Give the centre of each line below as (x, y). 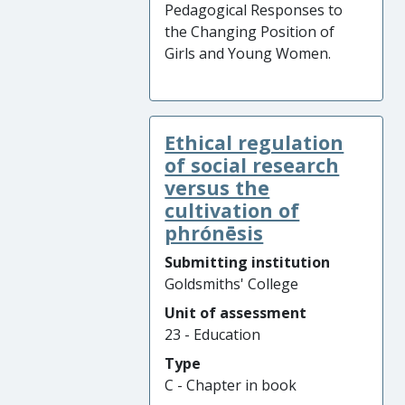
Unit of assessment (236, 313)
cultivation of (232, 210)
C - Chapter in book (231, 385)
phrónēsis (214, 233)
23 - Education (213, 334)
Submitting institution (248, 262)
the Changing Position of (250, 32)
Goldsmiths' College (232, 284)
